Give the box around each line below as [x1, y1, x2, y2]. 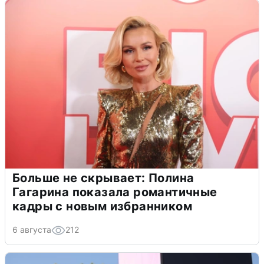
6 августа [12, 224, 51, 235]
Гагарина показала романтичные [12, 184, 217, 199]
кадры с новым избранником [12, 199, 192, 213]
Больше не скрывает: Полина [12, 170, 194, 185]
